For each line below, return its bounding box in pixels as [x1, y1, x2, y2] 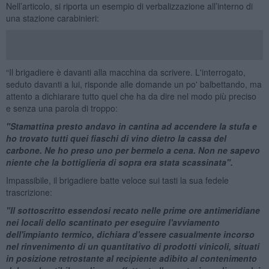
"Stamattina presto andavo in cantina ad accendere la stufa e [5, 119, 257, 132]
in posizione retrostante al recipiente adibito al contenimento [5, 252, 257, 264]
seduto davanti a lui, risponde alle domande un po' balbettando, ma [5, 77, 262, 90]
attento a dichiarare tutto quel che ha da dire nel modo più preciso [5, 89, 256, 102]
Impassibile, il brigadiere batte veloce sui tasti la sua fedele [5, 174, 229, 186]
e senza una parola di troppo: [5, 101, 118, 114]
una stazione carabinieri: [5, 11, 99, 24]
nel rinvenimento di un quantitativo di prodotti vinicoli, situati [5, 240, 259, 252]
